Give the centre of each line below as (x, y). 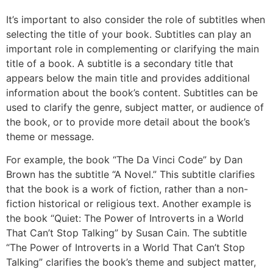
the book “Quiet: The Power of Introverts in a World (125, 218)
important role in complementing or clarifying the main (133, 48)
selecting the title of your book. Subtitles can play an (129, 34)
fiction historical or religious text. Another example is (129, 203)
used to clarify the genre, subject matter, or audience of (135, 107)
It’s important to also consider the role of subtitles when (136, 19)
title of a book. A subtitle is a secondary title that (120, 63)
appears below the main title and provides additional (128, 78)
